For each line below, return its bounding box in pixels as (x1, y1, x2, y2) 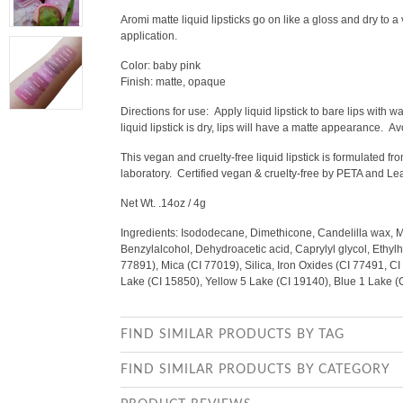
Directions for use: (121, 105, 211, 118)
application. (121, 30, 177, 42)
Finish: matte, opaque (121, 76, 226, 88)
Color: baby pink (121, 59, 201, 72)
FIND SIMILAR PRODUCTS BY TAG (121, 328, 345, 341)
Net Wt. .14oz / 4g (121, 197, 206, 210)
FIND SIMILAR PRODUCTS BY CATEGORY (121, 363, 390, 376)
